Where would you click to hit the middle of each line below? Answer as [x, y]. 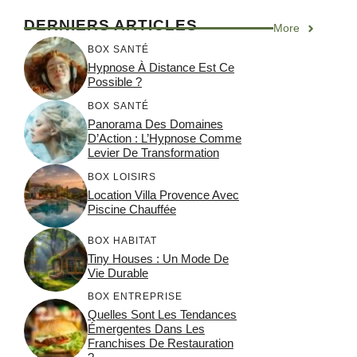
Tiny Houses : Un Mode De [158, 258]
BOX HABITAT [122, 240]
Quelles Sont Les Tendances [162, 315]
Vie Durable [118, 273]
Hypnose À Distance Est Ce [161, 67]
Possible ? [115, 81]
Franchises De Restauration [161, 343]
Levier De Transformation [153, 152]
